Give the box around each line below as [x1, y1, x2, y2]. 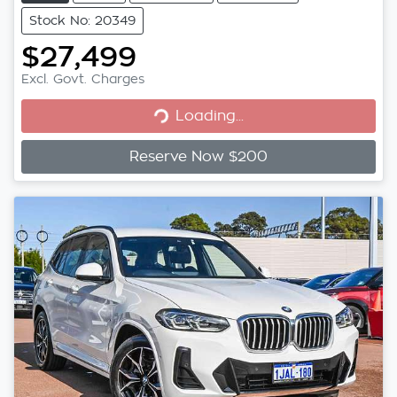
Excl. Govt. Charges [21, 72, 144, 85]
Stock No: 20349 [29, 13, 136, 27]
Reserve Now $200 [129, 149, 268, 164]
